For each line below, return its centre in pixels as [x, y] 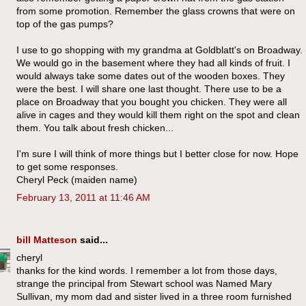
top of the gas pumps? [65, 24]
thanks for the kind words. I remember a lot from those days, [147, 270]
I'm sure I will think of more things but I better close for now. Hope [157, 153]
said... [93, 239]
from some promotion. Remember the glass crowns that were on [156, 11]
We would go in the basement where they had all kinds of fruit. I [153, 62]
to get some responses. [67, 166]
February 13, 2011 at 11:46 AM [83, 197]
